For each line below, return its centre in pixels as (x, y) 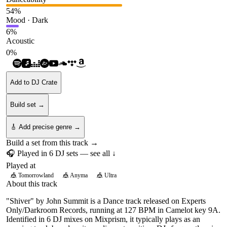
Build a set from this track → (52, 142)
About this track (32, 183)
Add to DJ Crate (34, 82)
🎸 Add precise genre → (45, 127)
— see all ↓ (97, 153)
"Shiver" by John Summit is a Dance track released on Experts (106, 201)
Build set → (27, 105)
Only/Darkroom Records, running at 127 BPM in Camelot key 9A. (113, 210)
